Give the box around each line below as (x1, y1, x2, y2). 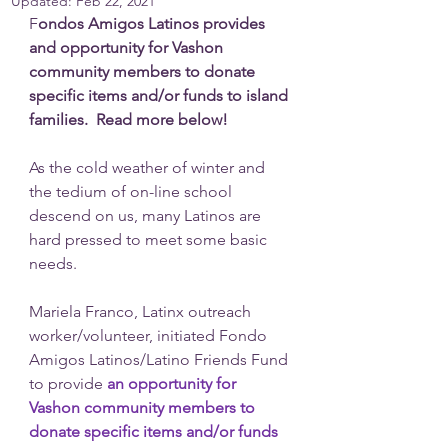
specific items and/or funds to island (29, 86, 292, 105)
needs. (29, 254, 81, 273)
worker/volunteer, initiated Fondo (29, 326, 271, 345)
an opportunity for (107, 374, 240, 393)
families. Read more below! (29, 110, 228, 129)
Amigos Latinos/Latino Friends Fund (29, 350, 292, 369)
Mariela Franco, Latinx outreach (29, 302, 255, 321)
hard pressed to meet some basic (29, 230, 271, 249)
